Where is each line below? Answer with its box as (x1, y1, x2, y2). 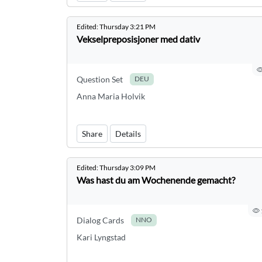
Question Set (77, 74, 123, 84)
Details (115, 129, 141, 139)
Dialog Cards (77, 215, 124, 225)
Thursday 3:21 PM (99, 22, 156, 31)
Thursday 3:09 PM (99, 163, 156, 172)
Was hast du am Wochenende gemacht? (77, 174, 235, 185)
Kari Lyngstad (77, 232, 126, 242)
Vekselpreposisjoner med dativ (77, 33, 200, 44)
